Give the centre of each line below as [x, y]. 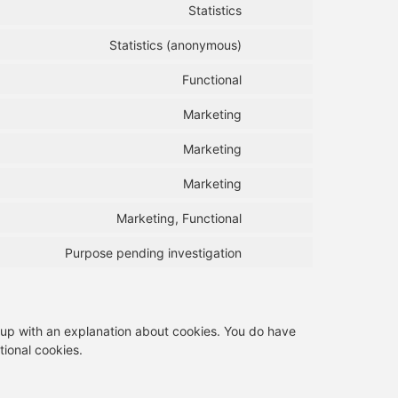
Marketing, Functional [179, 218]
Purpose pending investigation [153, 252]
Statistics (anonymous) [175, 44]
